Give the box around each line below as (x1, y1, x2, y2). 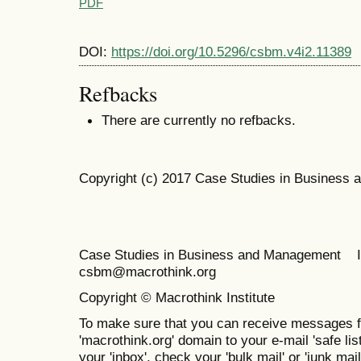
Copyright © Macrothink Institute (79, 288, 279, 305)
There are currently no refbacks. (102, 112, 296, 129)
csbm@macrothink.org (79, 263, 216, 280)
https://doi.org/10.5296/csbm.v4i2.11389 (111, 44, 351, 60)
